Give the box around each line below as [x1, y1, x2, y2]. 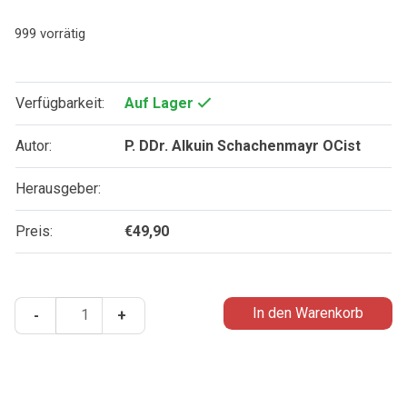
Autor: [15, 137, 52, 155]
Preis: [15, 223, 53, 241]
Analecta [55, 298, 109, 316]
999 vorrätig [15, 25, 85, 43]
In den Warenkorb [253, 304, 363, 323]
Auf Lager [124, 94, 197, 113]
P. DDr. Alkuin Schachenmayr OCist [124, 137, 361, 155]
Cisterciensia [55, 320, 138, 338]
